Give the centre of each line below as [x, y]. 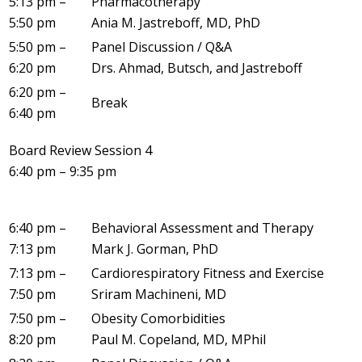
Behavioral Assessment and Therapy [202, 227]
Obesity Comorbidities [158, 318]
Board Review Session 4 [80, 150]
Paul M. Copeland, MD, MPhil [179, 339]
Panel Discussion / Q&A [162, 46]
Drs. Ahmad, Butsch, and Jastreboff [197, 67]
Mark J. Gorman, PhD [155, 248]
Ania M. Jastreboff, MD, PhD [176, 22]
